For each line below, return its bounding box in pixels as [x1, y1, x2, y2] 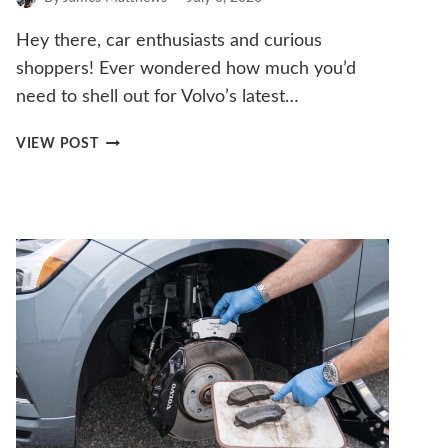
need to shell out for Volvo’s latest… [16, 88, 299, 107]
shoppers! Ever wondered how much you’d [16, 60, 356, 79]
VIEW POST [16, 136, 99, 152]
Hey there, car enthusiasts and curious [16, 32, 322, 51]
